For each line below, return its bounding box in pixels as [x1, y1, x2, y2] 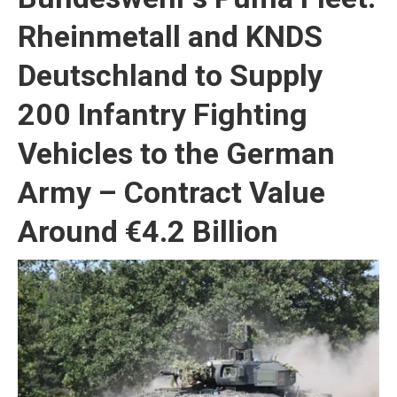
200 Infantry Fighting [18, 97, 307, 132]
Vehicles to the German [18, 136, 335, 171]
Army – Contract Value [18, 175, 325, 210]
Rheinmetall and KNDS [18, 19, 323, 54]
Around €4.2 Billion [18, 214, 278, 249]
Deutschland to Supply [18, 58, 323, 93]
